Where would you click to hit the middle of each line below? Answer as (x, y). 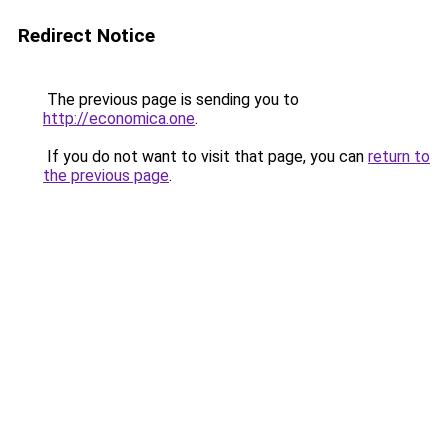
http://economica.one (119, 118)
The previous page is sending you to (171, 99)
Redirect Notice (86, 35)
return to (399, 156)
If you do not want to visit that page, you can (205, 156)
